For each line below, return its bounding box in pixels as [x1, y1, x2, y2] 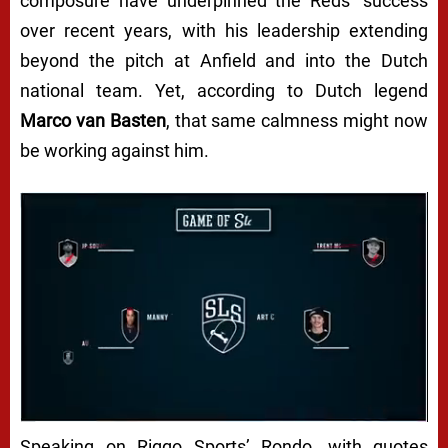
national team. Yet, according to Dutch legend [20, 80, 428, 102]
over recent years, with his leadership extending [20, 20, 428, 42]
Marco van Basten [20, 110, 166, 132]
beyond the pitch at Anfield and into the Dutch [20, 50, 428, 72]
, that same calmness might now [165, 110, 429, 132]
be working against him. [20, 140, 209, 162]
